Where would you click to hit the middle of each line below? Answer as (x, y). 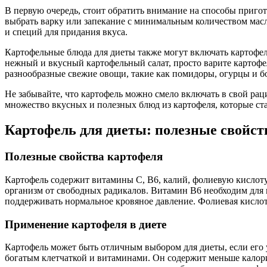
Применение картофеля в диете (86, 224)
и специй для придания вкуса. (66, 32)
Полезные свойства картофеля (84, 157)
